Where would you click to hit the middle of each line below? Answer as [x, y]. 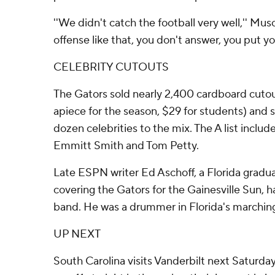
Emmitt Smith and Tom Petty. [126, 146]
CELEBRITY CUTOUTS [111, 67]
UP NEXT [77, 234]
